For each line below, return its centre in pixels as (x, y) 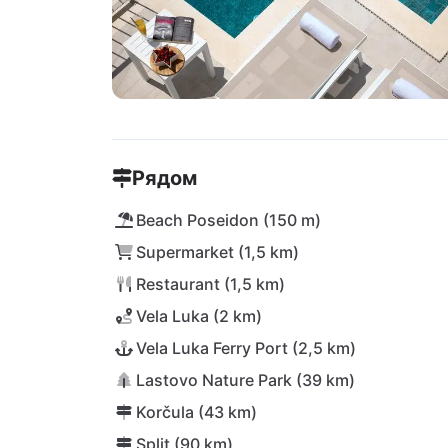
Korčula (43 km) (196, 412)
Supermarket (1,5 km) (217, 252)
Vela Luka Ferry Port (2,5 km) (246, 348)
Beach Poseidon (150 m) (228, 220)
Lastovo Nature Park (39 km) (245, 380)
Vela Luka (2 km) (199, 316)
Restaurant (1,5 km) (210, 284)
